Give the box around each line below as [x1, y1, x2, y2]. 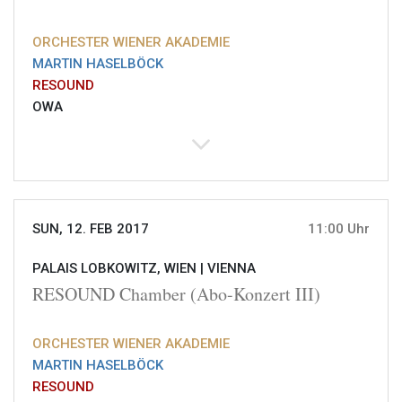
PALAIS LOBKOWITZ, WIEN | [32, 260, 207, 277]
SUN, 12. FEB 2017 [32, 221, 149, 238]
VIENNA [207, 260, 256, 277]
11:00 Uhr [308, 221, 370, 238]
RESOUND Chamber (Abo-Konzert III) [32, 282, 320, 307]
